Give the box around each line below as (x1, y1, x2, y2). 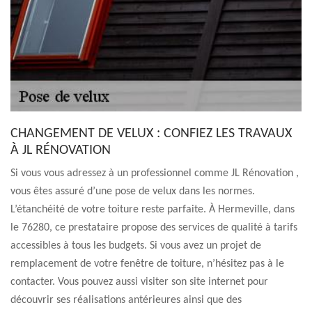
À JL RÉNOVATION (10, 143, 117, 157)
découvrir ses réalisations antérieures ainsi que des (10, 295, 242, 306)
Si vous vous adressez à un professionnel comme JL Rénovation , (10, 168, 299, 179)
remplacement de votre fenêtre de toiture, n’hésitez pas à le (10, 258, 284, 270)
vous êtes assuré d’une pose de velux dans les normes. (10, 186, 255, 197)
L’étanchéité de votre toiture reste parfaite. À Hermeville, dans (10, 204, 295, 215)
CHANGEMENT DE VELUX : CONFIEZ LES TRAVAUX (10, 127, 292, 141)
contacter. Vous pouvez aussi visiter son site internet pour (10, 276, 268, 288)
